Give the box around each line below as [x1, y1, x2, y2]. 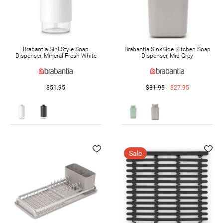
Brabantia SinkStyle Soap [23, 46, 89, 53]
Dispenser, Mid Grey [141, 52, 193, 60]
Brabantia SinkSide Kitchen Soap [124, 46, 211, 53]
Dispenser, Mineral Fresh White [15, 52, 97, 60]
